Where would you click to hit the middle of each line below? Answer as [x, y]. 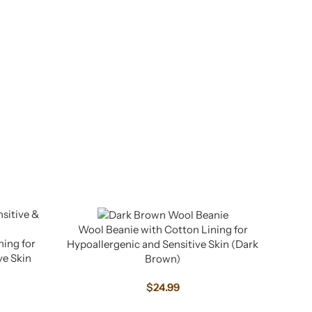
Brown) [163, 259]
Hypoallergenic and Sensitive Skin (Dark [163, 244]
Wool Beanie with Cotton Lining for [163, 230]
